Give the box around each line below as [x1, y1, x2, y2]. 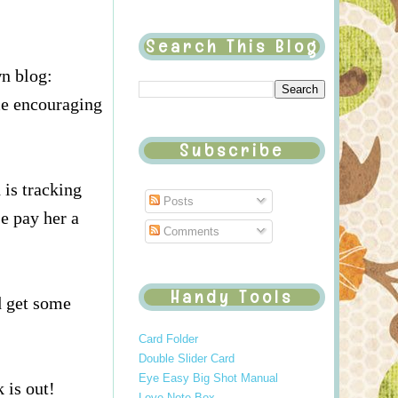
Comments [159, 224, 219, 238]
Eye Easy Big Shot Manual [139, 371, 278, 386]
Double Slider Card [139, 351, 235, 365]
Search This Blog [145, 35, 319, 59]
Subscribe [179, 138, 284, 162]
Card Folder [139, 331, 198, 346]
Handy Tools [171, 285, 293, 309]
